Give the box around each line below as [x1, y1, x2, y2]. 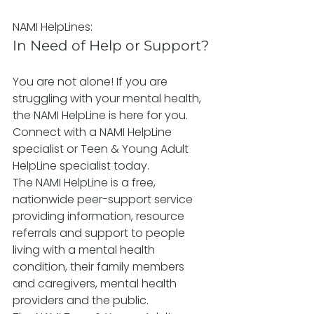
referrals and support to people [13, 225, 188, 242]
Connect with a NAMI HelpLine [13, 124, 175, 141]
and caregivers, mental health [13, 275, 179, 292]
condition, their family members [13, 259, 187, 275]
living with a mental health [13, 242, 158, 259]
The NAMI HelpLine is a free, [13, 175, 158, 191]
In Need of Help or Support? [13, 37, 209, 55]
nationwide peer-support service [13, 191, 196, 208]
